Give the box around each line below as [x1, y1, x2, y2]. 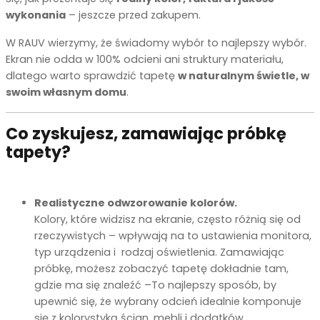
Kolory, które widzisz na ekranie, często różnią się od [34, 211, 301, 226]
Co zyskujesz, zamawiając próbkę [6, 121, 286, 145]
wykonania [6, 7, 66, 22]
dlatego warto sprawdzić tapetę [6, 68, 178, 83]
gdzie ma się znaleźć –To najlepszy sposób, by [34, 277, 276, 292]
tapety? [6, 140, 71, 164]
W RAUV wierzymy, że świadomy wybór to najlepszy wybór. [6, 35, 306, 50]
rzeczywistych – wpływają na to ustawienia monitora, [34, 228, 311, 243]
